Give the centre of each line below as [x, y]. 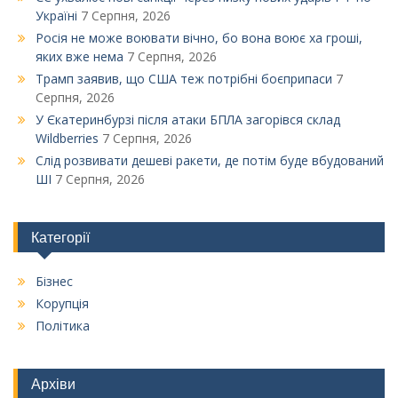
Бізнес [54, 282]
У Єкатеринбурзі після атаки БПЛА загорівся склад [188, 120]
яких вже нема [80, 57]
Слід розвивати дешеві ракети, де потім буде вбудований [210, 161]
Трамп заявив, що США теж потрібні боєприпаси [184, 79]
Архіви [53, 384]
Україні [56, 16]
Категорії [60, 238]
